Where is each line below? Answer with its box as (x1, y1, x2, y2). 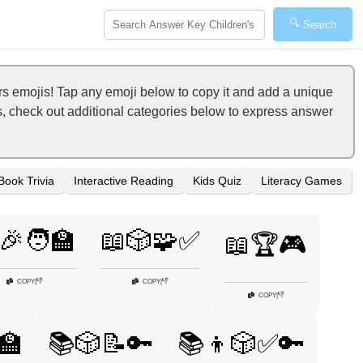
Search (303, 18, 336, 31)
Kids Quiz (193, 174, 241, 187)
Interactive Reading (74, 174, 173, 187)
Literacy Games (261, 174, 342, 187)
